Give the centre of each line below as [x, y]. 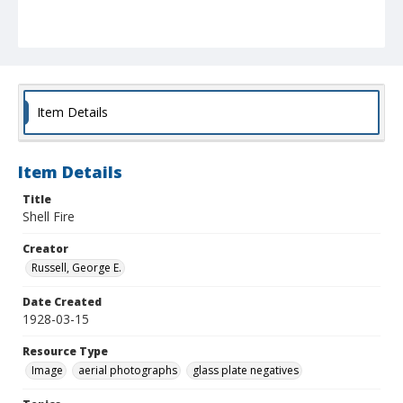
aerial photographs [128, 371]
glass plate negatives [246, 371]
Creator [45, 249]
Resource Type [65, 352]
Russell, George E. [76, 268]
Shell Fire [49, 217]
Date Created [62, 302]
